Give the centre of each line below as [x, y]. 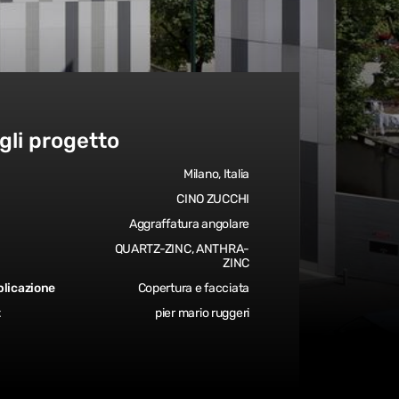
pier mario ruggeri [202, 313]
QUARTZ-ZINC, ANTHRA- [182, 249]
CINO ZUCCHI [213, 199]
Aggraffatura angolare [189, 224]
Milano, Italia [216, 174]
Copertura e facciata [193, 288]
